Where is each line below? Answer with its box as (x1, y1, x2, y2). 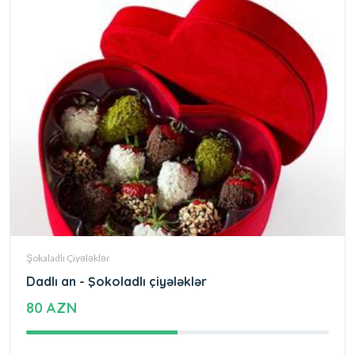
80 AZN (26, 299, 77, 318)
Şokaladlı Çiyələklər (26, 252, 110, 265)
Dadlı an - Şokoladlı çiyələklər (26, 273, 207, 290)
